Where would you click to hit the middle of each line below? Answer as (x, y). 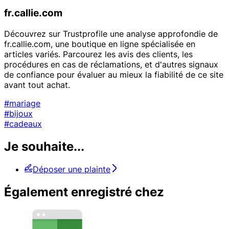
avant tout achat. (37, 85)
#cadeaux (23, 124)
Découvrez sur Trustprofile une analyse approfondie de (111, 34)
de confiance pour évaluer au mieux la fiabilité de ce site (114, 75)
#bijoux (18, 114)
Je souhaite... (44, 147)
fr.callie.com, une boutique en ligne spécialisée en (100, 44)
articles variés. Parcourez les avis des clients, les (98, 54)
